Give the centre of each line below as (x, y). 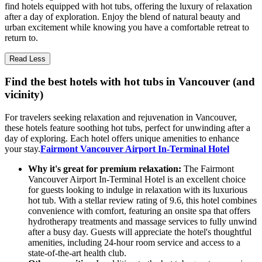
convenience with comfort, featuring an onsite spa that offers (139, 211)
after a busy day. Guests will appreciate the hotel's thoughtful (140, 232)
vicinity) (24, 95)
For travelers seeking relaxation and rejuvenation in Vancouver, (121, 118)
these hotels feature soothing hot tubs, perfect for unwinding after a (127, 128)
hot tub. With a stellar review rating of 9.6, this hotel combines (142, 201)
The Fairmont (208, 169)
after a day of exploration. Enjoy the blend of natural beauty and (123, 16)
